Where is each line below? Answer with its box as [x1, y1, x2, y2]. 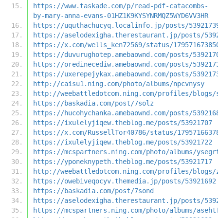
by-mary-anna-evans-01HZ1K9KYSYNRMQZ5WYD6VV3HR [33, 11, 208, 19]
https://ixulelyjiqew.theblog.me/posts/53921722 [33, 138, 212, 146]
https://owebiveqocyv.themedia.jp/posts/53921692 [33, 177, 216, 185]
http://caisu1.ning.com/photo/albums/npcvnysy [33, 79, 204, 88]
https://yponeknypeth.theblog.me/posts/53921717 [33, 157, 212, 165]
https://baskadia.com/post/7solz [33, 99, 154, 107]
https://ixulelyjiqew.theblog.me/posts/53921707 [33, 118, 212, 127]
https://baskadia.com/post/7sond [33, 186, 154, 195]
